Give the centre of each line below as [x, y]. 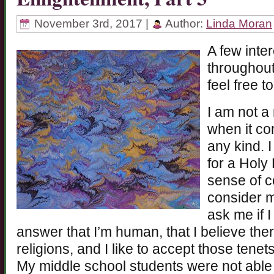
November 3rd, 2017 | [91, 23]
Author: [184, 23]
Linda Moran [239, 23]
